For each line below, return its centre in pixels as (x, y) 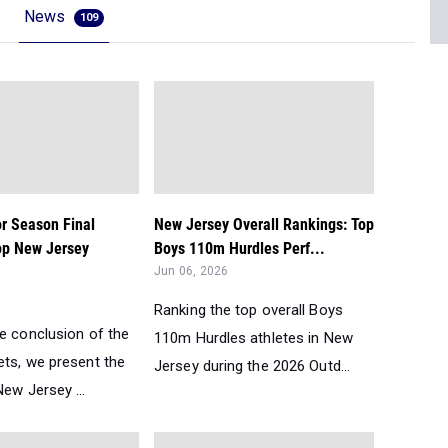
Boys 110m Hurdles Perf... (239, 248)
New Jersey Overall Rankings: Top (264, 224)
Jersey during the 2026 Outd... (252, 366)
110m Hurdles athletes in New (253, 338)
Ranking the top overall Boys (248, 310)
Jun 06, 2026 (191, 271)
